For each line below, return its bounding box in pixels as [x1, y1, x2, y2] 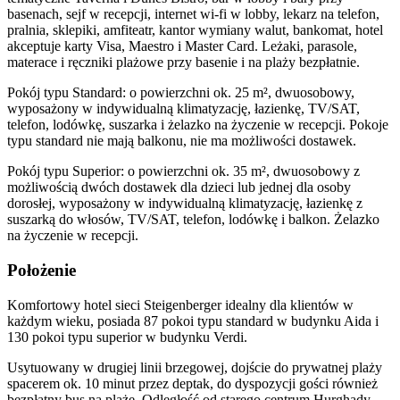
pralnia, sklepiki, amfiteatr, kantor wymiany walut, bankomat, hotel [7, 22, 383, 38]
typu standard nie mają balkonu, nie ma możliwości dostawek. [7, 133, 356, 149]
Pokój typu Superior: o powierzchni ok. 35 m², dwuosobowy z [7, 163, 360, 179]
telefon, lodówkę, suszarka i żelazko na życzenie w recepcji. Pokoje [7, 117, 388, 133]
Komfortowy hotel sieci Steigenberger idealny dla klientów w [7, 296, 354, 312]
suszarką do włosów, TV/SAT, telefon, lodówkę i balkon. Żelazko [7, 212, 379, 228]
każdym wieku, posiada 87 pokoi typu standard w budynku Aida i [7, 312, 379, 329]
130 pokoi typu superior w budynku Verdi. [7, 329, 247, 345]
